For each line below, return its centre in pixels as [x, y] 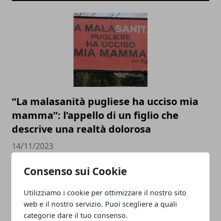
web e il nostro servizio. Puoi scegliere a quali [101, 203]
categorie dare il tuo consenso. [76, 215]
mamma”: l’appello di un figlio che [95, 115]
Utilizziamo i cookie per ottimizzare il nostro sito [105, 192]
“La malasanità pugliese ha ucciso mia [105, 101]
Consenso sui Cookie [75, 171]
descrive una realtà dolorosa [81, 129]
